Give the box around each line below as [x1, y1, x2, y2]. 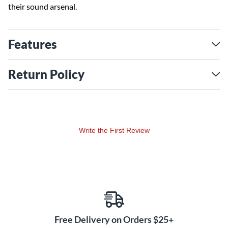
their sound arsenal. [8, 2, 77, 11]
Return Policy [8, 67, 84, 81]
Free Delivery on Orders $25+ [54, 214, 174, 225]
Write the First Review [78, 126, 150, 134]
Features [8, 37, 57, 51]
